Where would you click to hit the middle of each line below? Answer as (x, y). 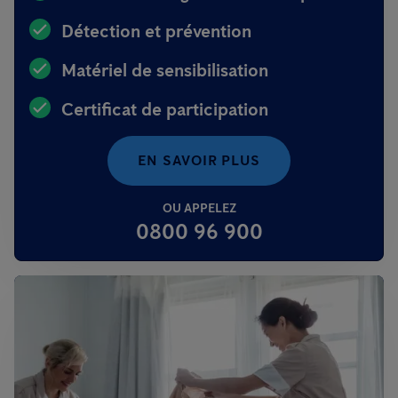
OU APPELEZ (199, 208)
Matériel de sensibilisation (165, 70)
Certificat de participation (165, 109)
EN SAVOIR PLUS (199, 160)
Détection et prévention (156, 31)
